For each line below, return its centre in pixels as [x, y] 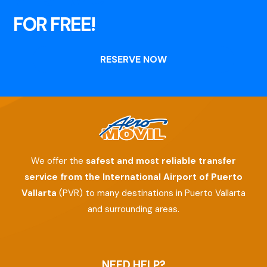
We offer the [58, 161]
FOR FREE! [54, 24]
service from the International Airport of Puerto [133, 177]
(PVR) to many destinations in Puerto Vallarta [151, 193]
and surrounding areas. [133, 209]
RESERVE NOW [133, 59]
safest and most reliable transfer [161, 161]
